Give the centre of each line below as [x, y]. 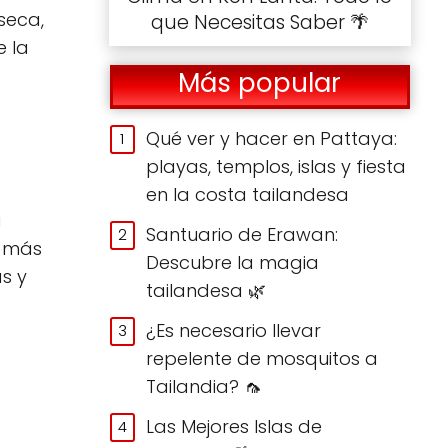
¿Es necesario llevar [234, 330]
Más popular [260, 83]
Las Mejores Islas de [234, 426]
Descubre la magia [233, 262]
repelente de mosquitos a [262, 358]
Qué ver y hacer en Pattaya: [272, 138]
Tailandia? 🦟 [204, 386]
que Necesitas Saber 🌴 [259, 22]
